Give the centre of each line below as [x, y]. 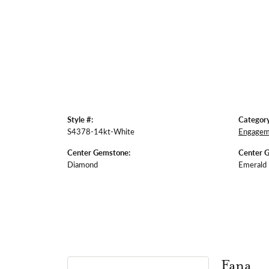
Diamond [83, 164]
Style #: [80, 119]
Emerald [252, 164]
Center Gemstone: [99, 152]
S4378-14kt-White [101, 131]
